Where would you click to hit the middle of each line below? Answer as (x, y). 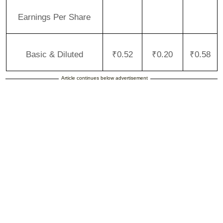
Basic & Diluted (54, 54)
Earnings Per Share (54, 17)
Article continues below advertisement (104, 78)
